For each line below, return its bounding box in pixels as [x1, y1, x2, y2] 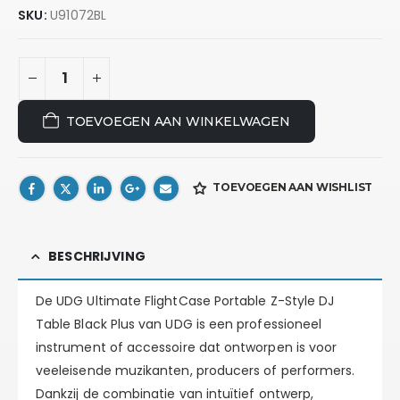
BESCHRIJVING [48, 247, 146, 266]
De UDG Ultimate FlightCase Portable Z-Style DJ [36, 292, 335, 311]
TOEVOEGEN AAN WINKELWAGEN [65, 112, 290, 129]
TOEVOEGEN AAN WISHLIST [212, 180, 373, 195]
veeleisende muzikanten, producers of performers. [36, 362, 355, 380]
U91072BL [50, 5, 107, 24]
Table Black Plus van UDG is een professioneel [36, 315, 322, 334]
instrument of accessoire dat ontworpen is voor [36, 338, 337, 357]
